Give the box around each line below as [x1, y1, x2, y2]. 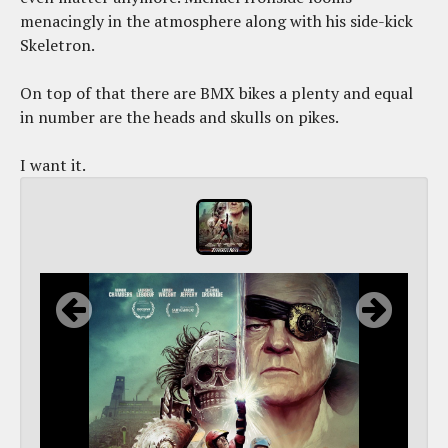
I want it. [20, 154, 86, 177]
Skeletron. [20, 34, 98, 57]
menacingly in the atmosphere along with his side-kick [20, 10, 413, 33]
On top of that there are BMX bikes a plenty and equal [20, 82, 413, 105]
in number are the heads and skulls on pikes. [20, 106, 342, 129]
